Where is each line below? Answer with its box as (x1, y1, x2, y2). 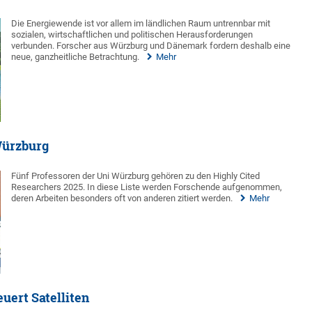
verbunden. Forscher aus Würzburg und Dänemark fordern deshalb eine (11, 40, 291, 52)
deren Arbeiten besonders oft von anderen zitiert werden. (11, 193, 233, 204)
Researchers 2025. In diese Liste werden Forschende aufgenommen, (11, 182, 283, 193)
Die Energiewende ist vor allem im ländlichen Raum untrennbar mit (11, 18, 271, 29)
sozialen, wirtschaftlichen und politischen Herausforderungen (11, 29, 253, 40)
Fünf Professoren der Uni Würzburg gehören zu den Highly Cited (11, 171, 260, 182)
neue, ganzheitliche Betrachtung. (11, 52, 140, 63)
